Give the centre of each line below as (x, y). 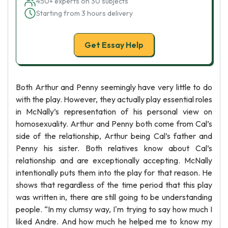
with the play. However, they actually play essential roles (114, 99)
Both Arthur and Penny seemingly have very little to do (114, 87)
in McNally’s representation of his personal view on (114, 111)
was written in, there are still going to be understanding (114, 197)
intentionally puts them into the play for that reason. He (114, 173)
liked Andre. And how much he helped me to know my (114, 221)
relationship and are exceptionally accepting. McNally (114, 160)
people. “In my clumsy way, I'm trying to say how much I (114, 209)
